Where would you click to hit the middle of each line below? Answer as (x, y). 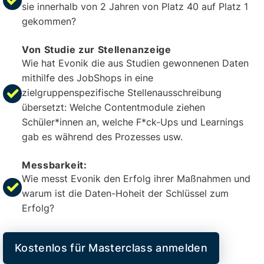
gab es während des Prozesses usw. (102, 137)
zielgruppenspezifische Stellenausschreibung (122, 93)
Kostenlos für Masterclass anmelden (111, 248)
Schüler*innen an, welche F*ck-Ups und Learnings (133, 122)
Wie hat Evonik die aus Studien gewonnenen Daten (135, 63)
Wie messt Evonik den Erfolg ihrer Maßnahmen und (136, 179)
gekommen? (49, 21)
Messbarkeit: (55, 165)
